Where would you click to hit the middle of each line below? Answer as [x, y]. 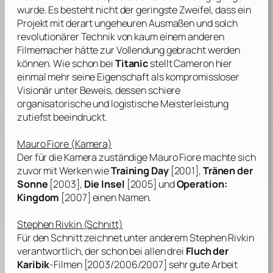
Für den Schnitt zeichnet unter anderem [104, 238]
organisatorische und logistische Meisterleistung [123, 104]
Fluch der [207, 251]
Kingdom [39, 198]
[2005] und [151, 184]
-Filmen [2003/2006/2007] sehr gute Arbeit [144, 265]
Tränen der [228, 171]
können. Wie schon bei [66, 64]
